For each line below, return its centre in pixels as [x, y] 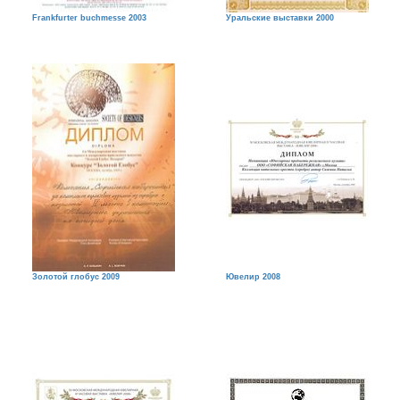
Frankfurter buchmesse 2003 [89, 18]
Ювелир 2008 [253, 277]
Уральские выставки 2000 [279, 18]
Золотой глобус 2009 [75, 277]
